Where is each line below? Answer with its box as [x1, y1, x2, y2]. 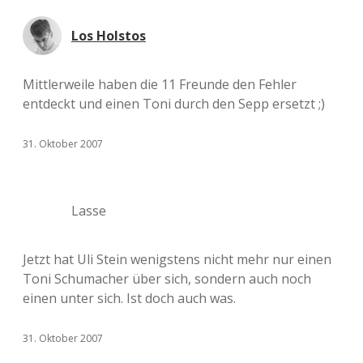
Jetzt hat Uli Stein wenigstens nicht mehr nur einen [23, 250, 331, 268]
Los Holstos [71, 27, 146, 45]
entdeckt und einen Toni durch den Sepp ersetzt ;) [23, 95, 325, 113]
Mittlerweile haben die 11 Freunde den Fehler [23, 75, 297, 93]
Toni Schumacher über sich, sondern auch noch [23, 270, 311, 288]
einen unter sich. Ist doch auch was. [23, 289, 236, 307]
